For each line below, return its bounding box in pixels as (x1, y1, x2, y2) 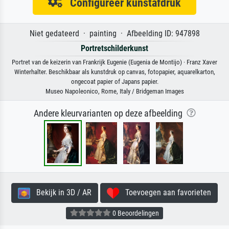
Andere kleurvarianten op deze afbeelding (33, 108, 187, 119)
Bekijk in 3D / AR (30, 187, 91, 197)
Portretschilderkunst (81, 43, 148, 53)
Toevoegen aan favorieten (119, 187, 211, 197)
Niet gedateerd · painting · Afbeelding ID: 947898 (29, 28, 200, 38)
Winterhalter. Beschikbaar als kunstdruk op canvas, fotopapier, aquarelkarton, (14, 67, 215, 76)
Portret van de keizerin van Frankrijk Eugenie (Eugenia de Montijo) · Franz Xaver (12, 58, 217, 66)
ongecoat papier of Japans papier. (71, 77, 158, 85)
